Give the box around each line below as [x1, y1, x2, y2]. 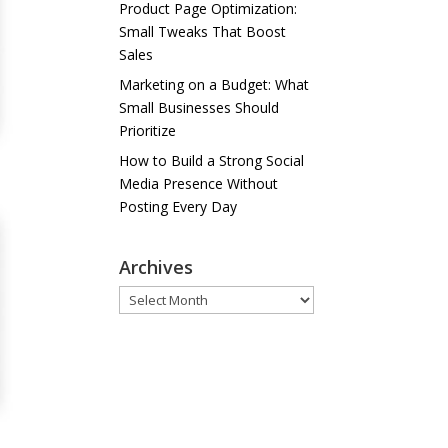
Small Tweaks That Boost [119, 22, 287, 41]
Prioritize [119, 121, 177, 140]
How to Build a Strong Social [119, 151, 305, 170]
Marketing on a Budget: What [119, 75, 310, 94]
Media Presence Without [119, 174, 279, 193]
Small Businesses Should [119, 98, 280, 117]
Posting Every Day [119, 197, 238, 216]
